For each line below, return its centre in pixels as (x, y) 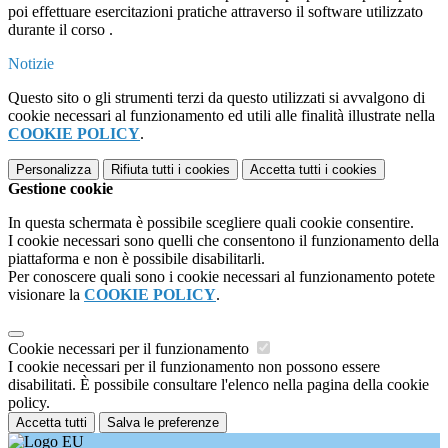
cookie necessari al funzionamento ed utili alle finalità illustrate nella (221, 116)
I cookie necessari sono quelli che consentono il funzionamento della (223, 241)
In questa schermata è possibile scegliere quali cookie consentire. (211, 223)
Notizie (31, 64)
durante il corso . (60, 30)
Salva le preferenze (163, 423)
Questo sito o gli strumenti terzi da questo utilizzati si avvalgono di (216, 98)
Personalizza (53, 170)
